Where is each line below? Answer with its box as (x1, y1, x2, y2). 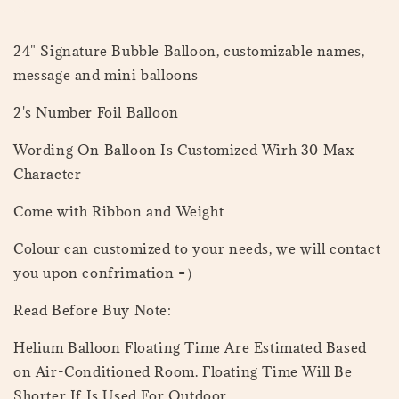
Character (13, 165, 82, 183)
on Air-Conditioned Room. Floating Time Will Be (13, 362, 353, 381)
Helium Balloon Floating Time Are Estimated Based (13, 338, 367, 357)
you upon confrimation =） (13, 264, 200, 282)
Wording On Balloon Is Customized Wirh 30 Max (13, 141, 354, 159)
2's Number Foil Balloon (13, 103, 179, 122)
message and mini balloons (13, 66, 199, 85)
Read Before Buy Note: (13, 301, 172, 320)
